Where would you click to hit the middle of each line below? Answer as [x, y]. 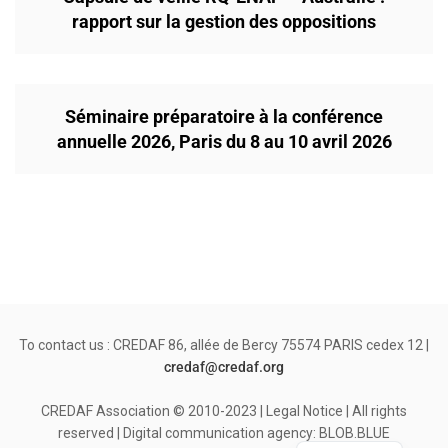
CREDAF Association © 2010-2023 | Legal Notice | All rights [224, 411]
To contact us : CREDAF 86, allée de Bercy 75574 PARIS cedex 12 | [224, 345]
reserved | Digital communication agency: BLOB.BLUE [224, 433]
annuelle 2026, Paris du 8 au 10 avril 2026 [224, 142]
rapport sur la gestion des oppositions [224, 22]
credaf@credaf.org [224, 367]
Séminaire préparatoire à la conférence [224, 117]
